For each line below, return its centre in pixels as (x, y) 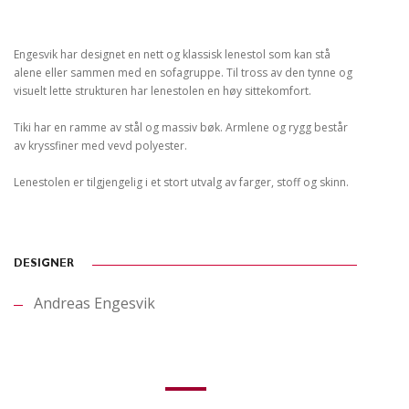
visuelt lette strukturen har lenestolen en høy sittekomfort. (164, 91)
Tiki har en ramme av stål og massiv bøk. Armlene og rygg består (181, 127)
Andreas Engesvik (94, 303)
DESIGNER (44, 265)
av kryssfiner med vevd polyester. (102, 146)
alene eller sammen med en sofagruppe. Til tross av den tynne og (183, 73)
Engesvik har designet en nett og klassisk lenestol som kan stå (172, 54)
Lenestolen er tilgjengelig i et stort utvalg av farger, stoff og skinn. (183, 182)
